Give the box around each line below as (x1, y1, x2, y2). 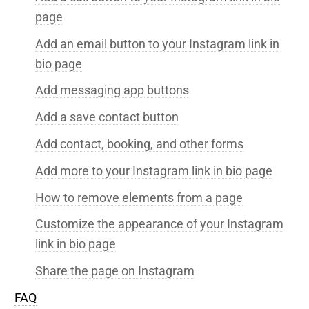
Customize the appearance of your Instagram (35, 217, 283, 232)
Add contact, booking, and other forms (35, 136, 243, 151)
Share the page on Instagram (35, 263, 195, 279)
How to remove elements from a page (35, 190, 243, 205)
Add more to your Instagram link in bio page (35, 163, 272, 178)
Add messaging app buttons (35, 83, 189, 98)
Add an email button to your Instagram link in (35, 36, 279, 51)
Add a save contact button (35, 110, 179, 125)
